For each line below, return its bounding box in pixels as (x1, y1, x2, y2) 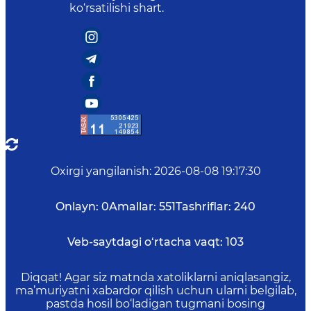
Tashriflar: (176, 200, 231, 213)
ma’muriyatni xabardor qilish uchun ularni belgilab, (15, 284, 296, 297)
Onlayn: (56, 200, 99, 213)
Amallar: (109, 200, 156, 213)
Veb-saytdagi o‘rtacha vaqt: (67, 235, 223, 249)
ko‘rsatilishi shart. (69, 1, 164, 15)
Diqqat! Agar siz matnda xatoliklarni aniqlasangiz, (20, 271, 291, 284)
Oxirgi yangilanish (50, 165, 149, 178)
